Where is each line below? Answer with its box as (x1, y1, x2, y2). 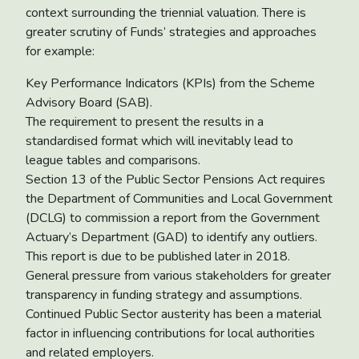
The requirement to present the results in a (26, 112, 264, 131)
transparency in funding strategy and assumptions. (26, 285, 302, 304)
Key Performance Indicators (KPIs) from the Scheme (26, 74, 315, 92)
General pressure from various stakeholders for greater (26, 266, 331, 284)
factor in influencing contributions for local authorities (26, 324, 315, 342)
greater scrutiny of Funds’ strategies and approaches (26, 22, 317, 41)
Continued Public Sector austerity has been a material (26, 305, 321, 323)
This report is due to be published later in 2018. (26, 247, 290, 265)
